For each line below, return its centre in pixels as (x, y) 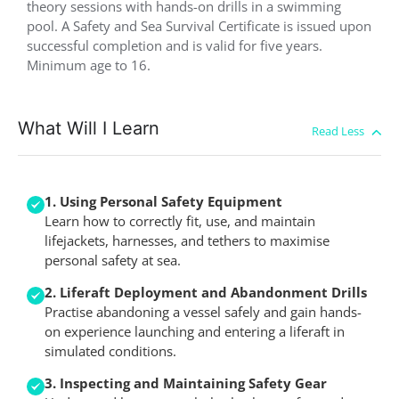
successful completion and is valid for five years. (175, 46)
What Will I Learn (89, 128)
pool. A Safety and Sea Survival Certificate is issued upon (199, 26)
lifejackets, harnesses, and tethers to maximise (187, 240)
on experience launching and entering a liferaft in (195, 332)
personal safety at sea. (113, 260)
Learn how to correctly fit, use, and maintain (180, 220)
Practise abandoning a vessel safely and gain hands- (203, 312)
